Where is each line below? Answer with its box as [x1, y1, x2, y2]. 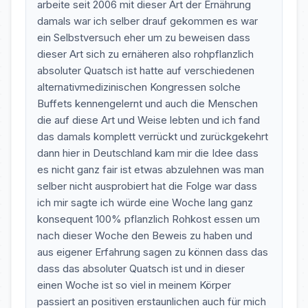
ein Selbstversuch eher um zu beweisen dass [37, 31, 250, 44]
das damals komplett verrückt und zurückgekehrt [37, 130, 268, 143]
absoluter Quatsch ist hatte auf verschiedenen [37, 64, 254, 77]
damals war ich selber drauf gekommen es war [37, 14, 258, 27]
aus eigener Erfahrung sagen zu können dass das [37, 245, 268, 258]
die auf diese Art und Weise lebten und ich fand [37, 113, 260, 126]
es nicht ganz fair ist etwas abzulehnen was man [37, 163, 264, 176]
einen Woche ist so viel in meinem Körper [37, 278, 231, 291]
